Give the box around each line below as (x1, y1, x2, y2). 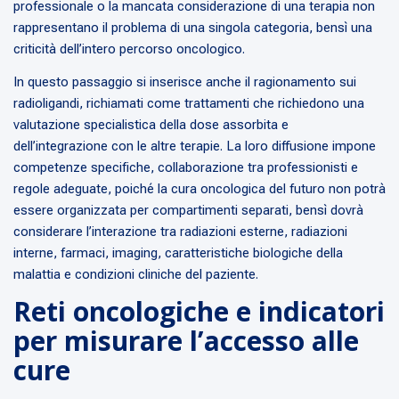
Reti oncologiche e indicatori (13, 293, 385, 330)
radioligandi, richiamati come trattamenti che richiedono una (13, 95, 364, 112)
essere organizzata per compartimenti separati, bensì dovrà (13, 202, 363, 219)
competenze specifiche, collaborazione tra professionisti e (13, 159, 358, 176)
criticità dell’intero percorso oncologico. (13, 41, 245, 58)
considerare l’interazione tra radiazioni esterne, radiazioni (13, 224, 347, 240)
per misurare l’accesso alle (13, 322, 359, 360)
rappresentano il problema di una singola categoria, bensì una (13, 20, 372, 37)
